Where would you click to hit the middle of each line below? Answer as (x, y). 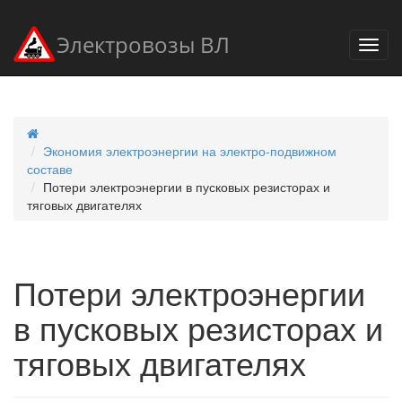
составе (50, 169)
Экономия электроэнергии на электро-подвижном (190, 151)
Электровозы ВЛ (143, 45)
